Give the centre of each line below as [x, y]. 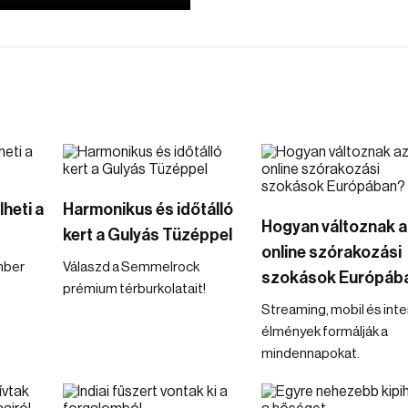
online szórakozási [331, 252]
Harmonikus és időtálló [148, 209]
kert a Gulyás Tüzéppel [148, 235]
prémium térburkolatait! [134, 289]
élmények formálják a [324, 332]
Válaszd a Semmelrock [131, 267]
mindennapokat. [310, 354]
